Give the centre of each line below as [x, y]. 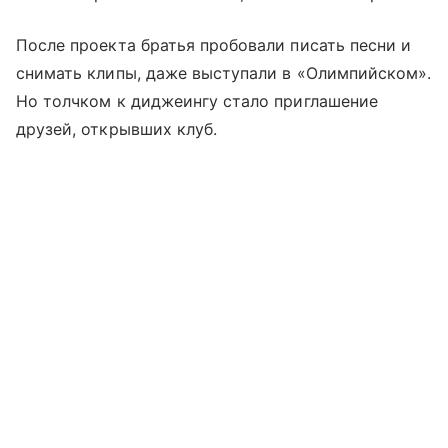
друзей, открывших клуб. [117, 128]
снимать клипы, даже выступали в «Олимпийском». [224, 72]
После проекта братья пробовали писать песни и [214, 44]
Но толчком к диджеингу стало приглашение [197, 100]
